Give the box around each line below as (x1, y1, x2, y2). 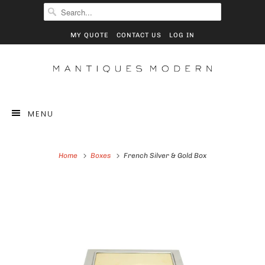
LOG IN (169, 31, 195, 39)
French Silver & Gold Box (122, 151, 206, 160)
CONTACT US (117, 31, 161, 39)
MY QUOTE (70, 31, 109, 39)
